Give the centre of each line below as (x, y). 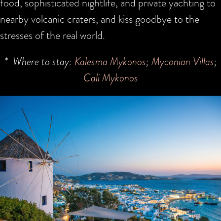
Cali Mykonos (110, 77)
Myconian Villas (183, 61)
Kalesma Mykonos (110, 61)
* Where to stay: (39, 61)
